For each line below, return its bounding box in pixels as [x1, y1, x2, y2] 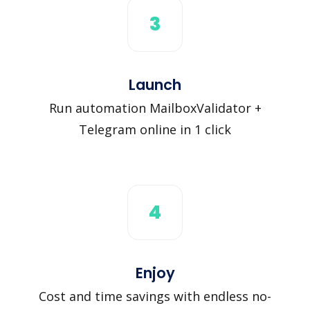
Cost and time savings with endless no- [39, 287, 271, 304]
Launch [129, 74, 181, 95]
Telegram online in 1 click [79, 120, 231, 138]
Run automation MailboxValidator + [48, 99, 262, 116]
